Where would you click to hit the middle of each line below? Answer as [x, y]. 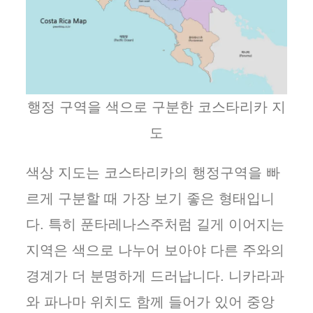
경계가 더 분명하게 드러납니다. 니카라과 [155, 276]
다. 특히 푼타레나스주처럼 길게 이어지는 [155, 224]
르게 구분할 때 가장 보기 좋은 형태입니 [150, 198]
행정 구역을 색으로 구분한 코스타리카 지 [156, 107]
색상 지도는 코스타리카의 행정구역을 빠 [153, 173]
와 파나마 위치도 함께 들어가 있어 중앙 [150, 302]
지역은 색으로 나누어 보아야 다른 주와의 [155, 250]
